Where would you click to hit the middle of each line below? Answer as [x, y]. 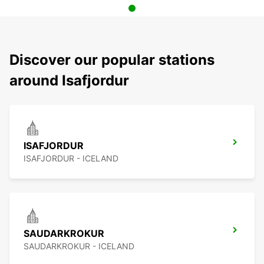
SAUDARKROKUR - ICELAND [79, 246]
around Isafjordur [69, 81]
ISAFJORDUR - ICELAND [71, 159]
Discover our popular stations [112, 60]
